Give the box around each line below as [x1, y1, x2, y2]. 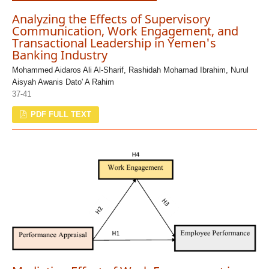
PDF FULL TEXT [28, 109, 92, 119]
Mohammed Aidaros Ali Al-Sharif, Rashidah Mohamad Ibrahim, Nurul [11, 65, 249, 74]
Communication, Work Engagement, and [11, 22, 238, 39]
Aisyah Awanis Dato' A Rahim [11, 77, 114, 86]
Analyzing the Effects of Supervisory [11, 10, 210, 27]
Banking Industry [11, 46, 107, 63]
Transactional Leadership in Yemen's [11, 34, 216, 51]
